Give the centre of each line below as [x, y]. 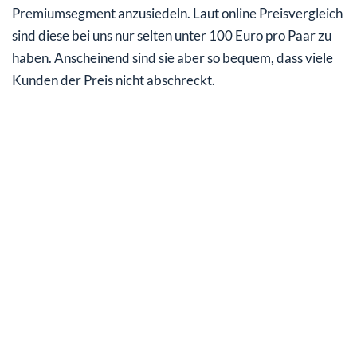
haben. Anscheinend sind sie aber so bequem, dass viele [173, 58]
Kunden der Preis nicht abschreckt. [114, 80]
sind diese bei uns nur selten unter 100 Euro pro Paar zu [172, 36]
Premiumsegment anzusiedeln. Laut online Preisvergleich [177, 14]
